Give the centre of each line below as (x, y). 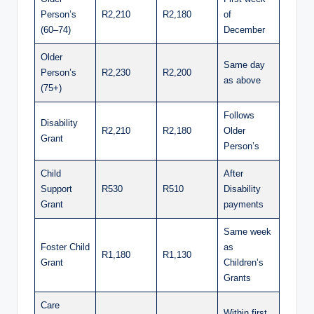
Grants (237, 278)
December (244, 30)
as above (242, 81)
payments (244, 205)
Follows (239, 116)
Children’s (244, 263)
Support (56, 189)
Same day (244, 65)
